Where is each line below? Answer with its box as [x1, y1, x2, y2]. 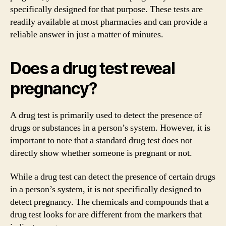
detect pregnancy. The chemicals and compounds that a [10, 196, 209, 208]
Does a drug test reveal [10, 58, 175, 78]
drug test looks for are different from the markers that [10, 209, 202, 220]
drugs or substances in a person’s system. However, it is [10, 122, 210, 134]
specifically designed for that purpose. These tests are [10, 3, 203, 15]
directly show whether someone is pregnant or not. [10, 147, 192, 159]
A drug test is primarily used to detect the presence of [10, 109, 202, 121]
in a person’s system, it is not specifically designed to [10, 184, 201, 195]
